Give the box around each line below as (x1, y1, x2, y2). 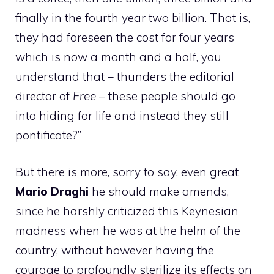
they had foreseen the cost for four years (15, 29, 234, 45)
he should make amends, (89, 184, 229, 199)
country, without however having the (15, 243, 214, 258)
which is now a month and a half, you (15, 49, 221, 64)
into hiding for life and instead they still (15, 108, 229, 123)
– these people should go (96, 88, 235, 103)
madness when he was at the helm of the (15, 223, 240, 239)
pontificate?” (15, 127, 81, 143)
